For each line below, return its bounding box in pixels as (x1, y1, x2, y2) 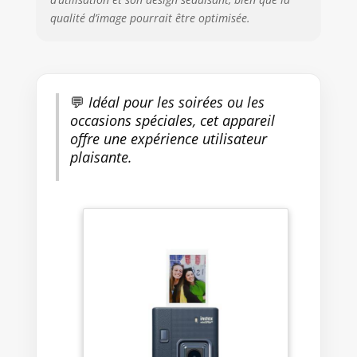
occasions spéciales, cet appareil (69, 111, 275, 131)
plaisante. (69, 147, 132, 167)
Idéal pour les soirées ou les (84, 92, 265, 112)
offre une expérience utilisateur (69, 129, 267, 149)
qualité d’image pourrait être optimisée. (49, 10, 250, 25)
